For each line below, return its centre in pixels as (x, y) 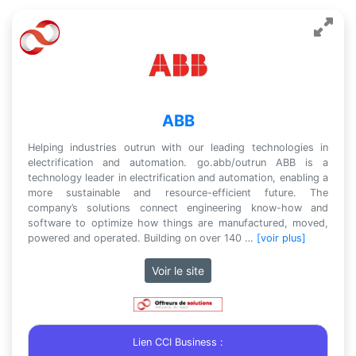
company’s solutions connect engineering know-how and (178, 208)
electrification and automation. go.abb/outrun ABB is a (178, 163)
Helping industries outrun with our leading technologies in (178, 147)
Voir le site (178, 271)
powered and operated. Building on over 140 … (142, 238)
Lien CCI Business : (178, 342)
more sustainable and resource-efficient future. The (178, 193)
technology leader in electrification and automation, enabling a (178, 178)
